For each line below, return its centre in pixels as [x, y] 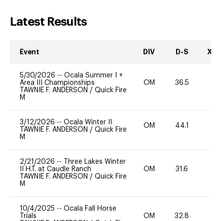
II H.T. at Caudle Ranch [55, 169]
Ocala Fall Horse [90, 208]
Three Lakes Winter [95, 162]
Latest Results [49, 21]
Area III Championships [57, 83]
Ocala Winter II [88, 122]
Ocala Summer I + [93, 75]
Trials [28, 216]
